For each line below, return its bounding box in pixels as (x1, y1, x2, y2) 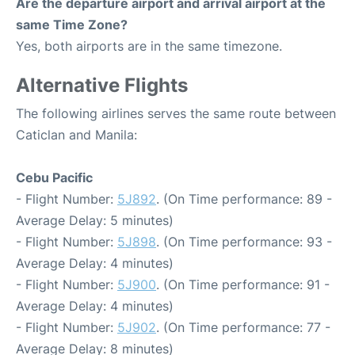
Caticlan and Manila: (16, 127, 137, 143)
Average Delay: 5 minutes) (16, 212, 174, 229)
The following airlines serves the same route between (16, 105, 336, 122)
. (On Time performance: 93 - (156, 234, 332, 250)
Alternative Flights (16, 74, 188, 97)
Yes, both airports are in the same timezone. (16, 38, 282, 55)
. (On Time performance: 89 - (156, 191, 332, 208)
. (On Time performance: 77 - (156, 319, 330, 336)
